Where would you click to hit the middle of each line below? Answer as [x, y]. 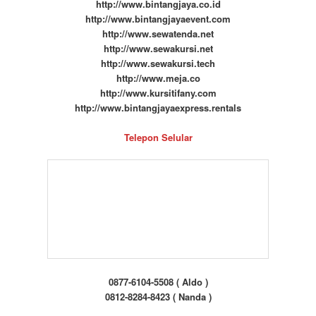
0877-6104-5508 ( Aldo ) [158, 281]
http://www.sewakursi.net [158, 49]
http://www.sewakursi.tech [158, 63]
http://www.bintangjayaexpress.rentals [158, 108]
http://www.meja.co [158, 78]
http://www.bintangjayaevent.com [158, 19]
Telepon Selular [158, 138]
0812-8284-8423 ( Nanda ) [158, 296]
